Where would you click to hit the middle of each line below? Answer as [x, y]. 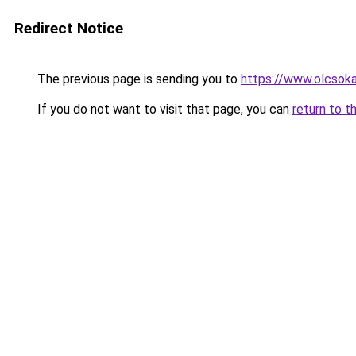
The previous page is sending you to [137, 79]
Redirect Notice [69, 28]
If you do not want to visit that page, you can [163, 109]
